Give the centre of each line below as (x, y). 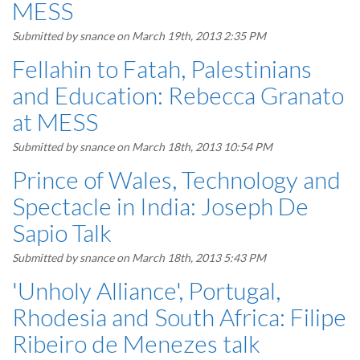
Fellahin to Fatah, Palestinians (162, 68)
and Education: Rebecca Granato (178, 95)
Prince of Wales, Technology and (176, 179)
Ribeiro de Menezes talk (136, 343)
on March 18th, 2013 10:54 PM (193, 147)
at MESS (55, 121)
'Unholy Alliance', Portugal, (146, 290)
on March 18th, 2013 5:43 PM (190, 258)
